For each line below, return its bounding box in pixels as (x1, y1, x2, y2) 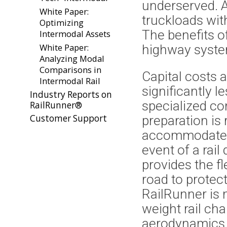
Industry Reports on (30, 89, 112, 101)
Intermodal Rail (40, 75, 100, 87)
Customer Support (30, 112, 107, 125)
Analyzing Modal (40, 53, 104, 65)
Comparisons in (40, 64, 101, 76)
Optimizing (40, 17, 84, 29)
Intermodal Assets (40, 28, 110, 40)
